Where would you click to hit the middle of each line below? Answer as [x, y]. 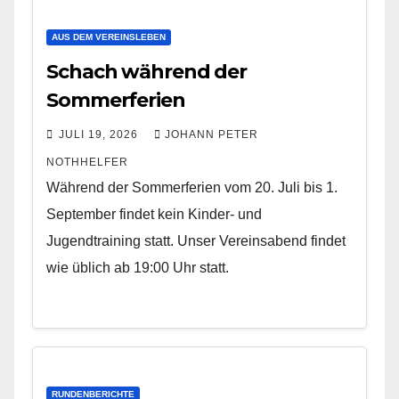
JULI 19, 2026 [100, 134]
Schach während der [147, 72]
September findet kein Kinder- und [154, 214]
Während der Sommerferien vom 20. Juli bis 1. [192, 187]
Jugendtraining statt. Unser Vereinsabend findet [196, 241]
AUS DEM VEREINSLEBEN [109, 37]
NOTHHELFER [87, 162]
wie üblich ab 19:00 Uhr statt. [138, 268]
